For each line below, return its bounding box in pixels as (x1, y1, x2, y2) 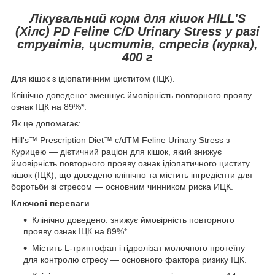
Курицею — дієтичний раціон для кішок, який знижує (11, 147, 222, 157)
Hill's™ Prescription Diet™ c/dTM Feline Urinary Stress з (11, 135, 230, 145)
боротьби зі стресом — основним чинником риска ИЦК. (11, 182, 233, 192)
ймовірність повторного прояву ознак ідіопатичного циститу (11, 158, 250, 169)
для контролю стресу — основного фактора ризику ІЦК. (23, 255, 247, 265)
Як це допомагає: (11, 118, 81, 129)
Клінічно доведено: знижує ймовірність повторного (32, 215, 234, 225)
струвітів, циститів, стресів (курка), (17, 37, 258, 51)
